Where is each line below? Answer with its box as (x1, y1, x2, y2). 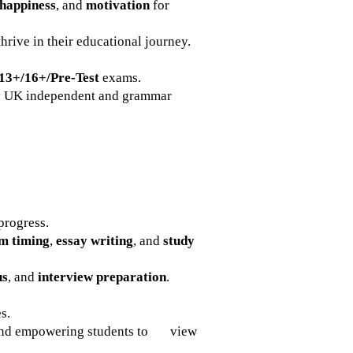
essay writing (56, 233, 133, 248)
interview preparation (38, 269, 166, 284)
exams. (99, 70, 141, 85)
